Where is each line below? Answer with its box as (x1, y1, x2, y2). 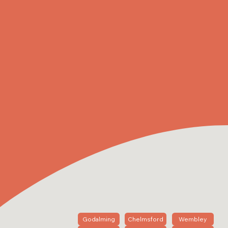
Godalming (82, 215, 115, 223)
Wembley (179, 215, 207, 223)
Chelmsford (128, 215, 164, 223)
